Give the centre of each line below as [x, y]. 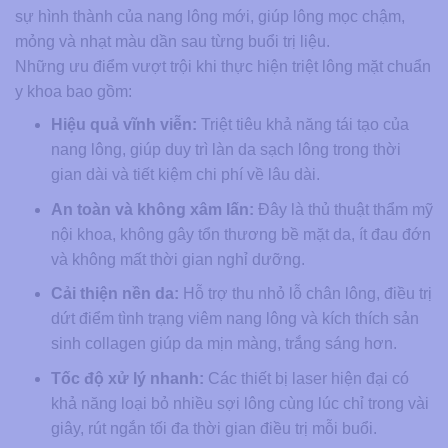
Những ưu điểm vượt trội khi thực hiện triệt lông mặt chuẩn [223, 66]
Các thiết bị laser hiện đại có [306, 378]
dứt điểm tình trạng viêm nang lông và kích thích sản [234, 319]
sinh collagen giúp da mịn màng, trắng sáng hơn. [223, 344]
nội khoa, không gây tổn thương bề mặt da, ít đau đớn [240, 234]
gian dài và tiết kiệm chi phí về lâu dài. [185, 174]
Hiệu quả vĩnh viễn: [123, 124]
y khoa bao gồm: [73, 91]
